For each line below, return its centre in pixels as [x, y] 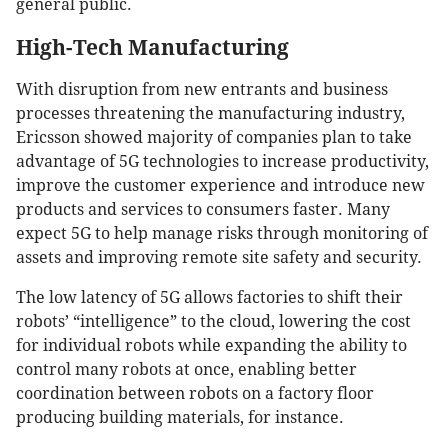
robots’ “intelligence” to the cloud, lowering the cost [213, 321]
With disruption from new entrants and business [202, 89]
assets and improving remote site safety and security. [219, 257]
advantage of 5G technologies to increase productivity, [222, 161]
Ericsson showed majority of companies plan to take [214, 137]
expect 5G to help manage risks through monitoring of [222, 233]
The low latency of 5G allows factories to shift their [209, 297]
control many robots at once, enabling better [186, 369]
